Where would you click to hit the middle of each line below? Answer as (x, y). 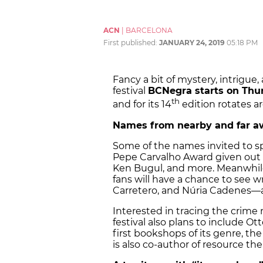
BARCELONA (149, 31)
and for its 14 (142, 104)
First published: (131, 43)
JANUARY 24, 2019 (192, 43)
